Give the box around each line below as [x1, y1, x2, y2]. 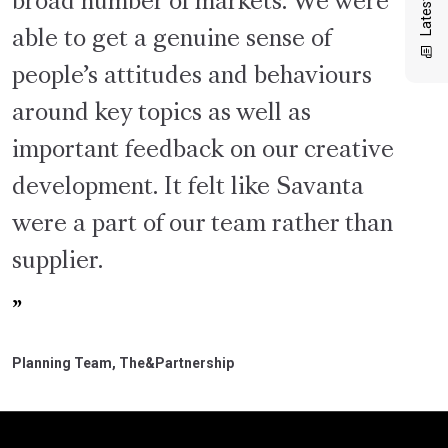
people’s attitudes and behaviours [12, 65, 372, 88]
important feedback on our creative [12, 139, 394, 162]
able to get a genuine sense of [12, 28, 331, 51]
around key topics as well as [12, 102, 311, 125]
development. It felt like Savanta [12, 176, 364, 199]
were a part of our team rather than [12, 213, 393, 236]
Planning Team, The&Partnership [12, 354, 234, 371]
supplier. [12, 250, 103, 273]
